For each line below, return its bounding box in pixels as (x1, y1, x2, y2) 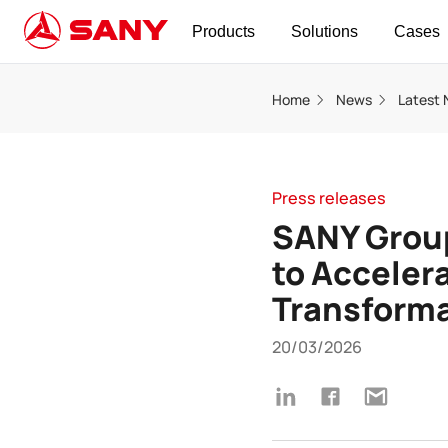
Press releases (272, 186, 386, 209)
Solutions (291, 23, 358, 40)
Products (192, 23, 255, 40)
